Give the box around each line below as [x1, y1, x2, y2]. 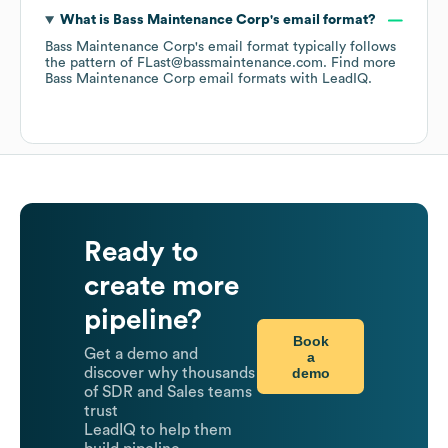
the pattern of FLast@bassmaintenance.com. [45, 56, 331, 71]
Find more [331, 56, 396, 71]
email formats [195, 72, 286, 87]
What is [59, 13, 113, 28]
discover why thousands [84, 365, 255, 382]
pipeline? [84, 306, 202, 335]
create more [84, 272, 239, 301]
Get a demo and [84, 346, 198, 363]
